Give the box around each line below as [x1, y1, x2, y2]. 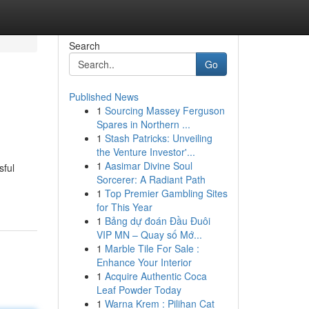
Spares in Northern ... [96, 117, 190, 131]
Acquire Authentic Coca [104, 269, 207, 283]
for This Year [96, 200, 152, 214]
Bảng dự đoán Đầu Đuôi [104, 214, 210, 228]
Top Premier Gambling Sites [104, 186, 228, 200]
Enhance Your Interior [96, 255, 192, 269]
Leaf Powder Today [96, 283, 181, 297]
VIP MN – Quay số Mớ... [96, 228, 202, 241]
